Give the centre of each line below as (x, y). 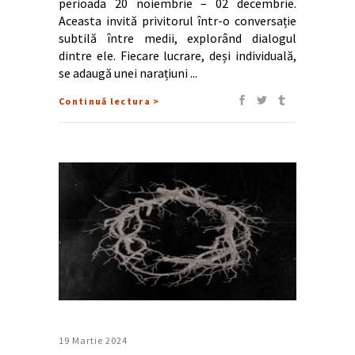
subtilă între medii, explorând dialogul (177, 38)
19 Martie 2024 (93, 340)
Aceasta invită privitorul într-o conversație (177, 20)
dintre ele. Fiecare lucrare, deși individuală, (177, 55)
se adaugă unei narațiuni (124, 73)
